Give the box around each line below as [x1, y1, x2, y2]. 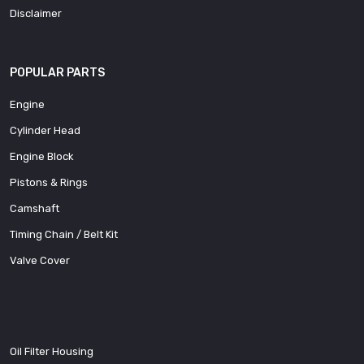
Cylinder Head [10, 123, 80, 136]
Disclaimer [10, 6, 62, 19]
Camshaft [10, 201, 59, 214]
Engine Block [10, 149, 74, 162]
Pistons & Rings [10, 175, 88, 188]
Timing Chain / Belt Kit [10, 227, 118, 240]
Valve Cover [10, 253, 70, 266]
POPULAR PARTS [10, 65, 105, 80]
